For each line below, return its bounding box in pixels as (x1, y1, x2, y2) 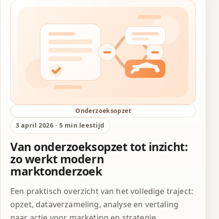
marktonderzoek (10, 163, 102, 179)
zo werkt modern (10, 151, 104, 167)
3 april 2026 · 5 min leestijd (15, 121, 105, 130)
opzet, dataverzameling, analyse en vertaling (10, 198, 179, 210)
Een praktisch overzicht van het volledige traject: (10, 185, 194, 197)
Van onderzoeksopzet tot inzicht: (10, 138, 188, 154)
